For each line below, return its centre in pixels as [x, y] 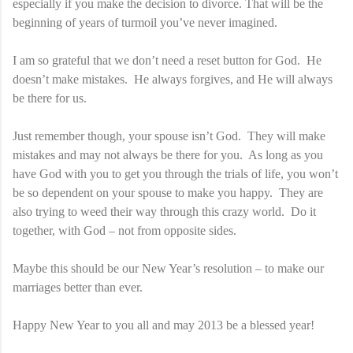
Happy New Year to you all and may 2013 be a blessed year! [163, 325]
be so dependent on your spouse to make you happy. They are [168, 192]
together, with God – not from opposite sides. [124, 230]
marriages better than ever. [78, 287]
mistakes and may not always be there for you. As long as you [168, 154]
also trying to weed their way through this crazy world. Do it [164, 211]
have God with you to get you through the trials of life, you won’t [175, 173]
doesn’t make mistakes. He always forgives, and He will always [173, 79]
